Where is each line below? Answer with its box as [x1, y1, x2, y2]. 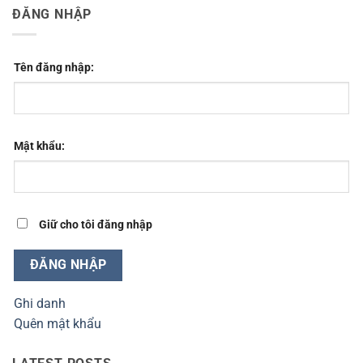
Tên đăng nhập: [14, 60, 94, 75]
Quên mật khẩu [14, 316, 101, 332]
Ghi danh [14, 296, 66, 312]
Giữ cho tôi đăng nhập [39, 217, 152, 232]
